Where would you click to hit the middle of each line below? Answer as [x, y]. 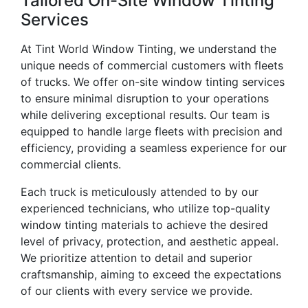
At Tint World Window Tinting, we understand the [148, 49]
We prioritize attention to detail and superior [136, 258]
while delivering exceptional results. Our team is [145, 115]
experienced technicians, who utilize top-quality [145, 209]
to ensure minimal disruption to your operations [145, 99]
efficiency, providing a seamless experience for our [154, 148]
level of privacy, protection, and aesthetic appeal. [150, 242]
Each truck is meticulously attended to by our [140, 192]
